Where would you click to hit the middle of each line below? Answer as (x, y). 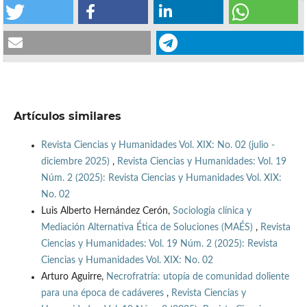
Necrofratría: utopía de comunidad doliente (197, 277)
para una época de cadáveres (103, 294)
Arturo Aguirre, (73, 277)
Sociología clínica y (212, 211)
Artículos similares (67, 116)
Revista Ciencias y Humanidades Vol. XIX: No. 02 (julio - (158, 146)
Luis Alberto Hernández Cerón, (107, 211)
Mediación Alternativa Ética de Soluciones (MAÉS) (148, 228)
